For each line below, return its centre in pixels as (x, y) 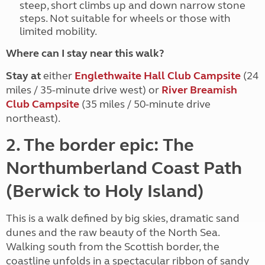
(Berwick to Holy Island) (105, 191)
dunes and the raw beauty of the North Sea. (113, 232)
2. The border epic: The (100, 145)
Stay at (23, 76)
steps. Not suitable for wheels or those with (125, 18)
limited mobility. (58, 31)
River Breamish (199, 90)
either (58, 76)
